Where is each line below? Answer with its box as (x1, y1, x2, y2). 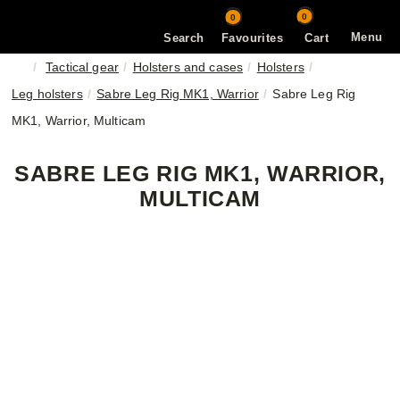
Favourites (221, 30, 283, 45)
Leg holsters (12, 87, 83, 101)
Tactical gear (46, 60, 120, 74)
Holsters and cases (132, 60, 244, 74)
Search (163, 30, 204, 45)
